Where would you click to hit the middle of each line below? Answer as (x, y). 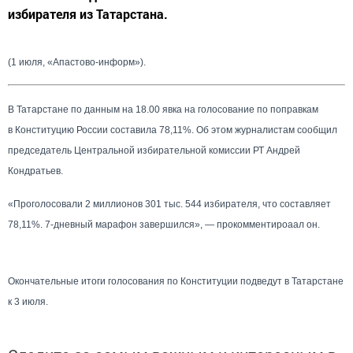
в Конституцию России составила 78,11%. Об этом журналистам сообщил (173, 130)
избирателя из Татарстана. (88, 14)
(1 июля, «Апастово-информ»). (77, 62)
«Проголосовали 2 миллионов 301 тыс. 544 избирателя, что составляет (169, 204)
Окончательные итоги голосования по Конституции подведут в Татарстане (176, 281)
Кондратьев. (35, 171)
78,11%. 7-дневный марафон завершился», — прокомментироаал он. (164, 225)
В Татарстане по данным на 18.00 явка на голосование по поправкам (163, 110)
